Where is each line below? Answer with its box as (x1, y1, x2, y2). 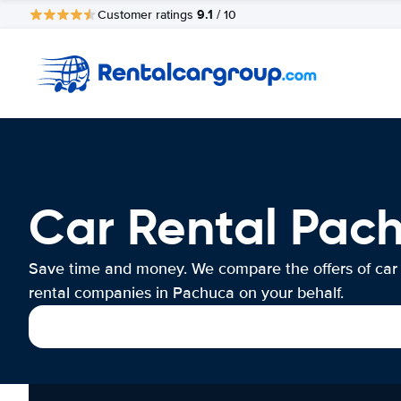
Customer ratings (98, 6, 197, 22)
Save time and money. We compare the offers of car (29, 259, 397, 278)
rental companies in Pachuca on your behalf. (29, 283, 344, 303)
